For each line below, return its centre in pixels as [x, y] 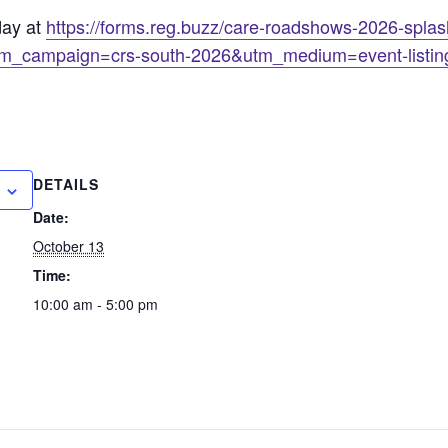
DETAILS [66, 183]
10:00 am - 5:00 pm [96, 303]
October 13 [69, 245]
